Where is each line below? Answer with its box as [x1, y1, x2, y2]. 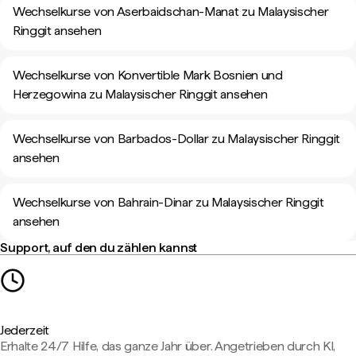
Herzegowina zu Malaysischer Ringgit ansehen [13, 87, 268, 102]
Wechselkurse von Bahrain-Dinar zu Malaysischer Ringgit [13, 195, 324, 210]
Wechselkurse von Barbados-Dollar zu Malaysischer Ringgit [13, 131, 341, 146]
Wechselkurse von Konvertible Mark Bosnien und [13, 68, 283, 83]
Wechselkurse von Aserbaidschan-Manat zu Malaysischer [13, 4, 329, 19]
